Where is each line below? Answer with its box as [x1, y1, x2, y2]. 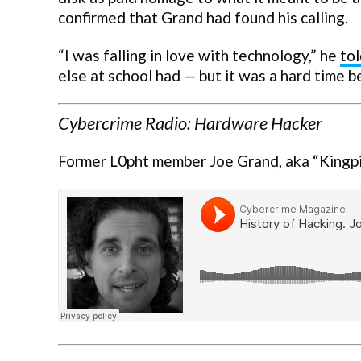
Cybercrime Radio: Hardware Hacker [58, 112, 322, 135]
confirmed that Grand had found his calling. [58, 7, 348, 27]
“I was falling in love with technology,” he [58, 45, 340, 64]
